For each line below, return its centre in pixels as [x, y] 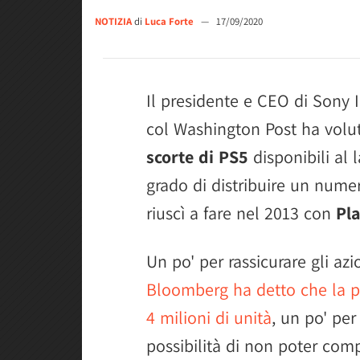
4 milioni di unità [209, 317]
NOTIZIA [113, 21]
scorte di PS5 [197, 157]
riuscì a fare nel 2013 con [241, 213]
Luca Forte [170, 21]
